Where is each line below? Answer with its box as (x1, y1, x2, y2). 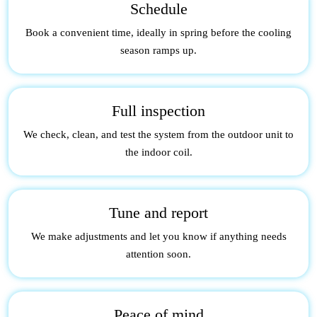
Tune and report (109, 203, 208, 221)
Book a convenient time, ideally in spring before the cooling (25, 26, 292, 38)
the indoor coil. (125, 146, 192, 158)
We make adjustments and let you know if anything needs (30, 230, 287, 242)
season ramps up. (120, 44, 197, 56)
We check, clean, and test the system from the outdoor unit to (23, 128, 294, 140)
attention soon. (126, 248, 191, 260)
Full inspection (112, 101, 205, 120)
